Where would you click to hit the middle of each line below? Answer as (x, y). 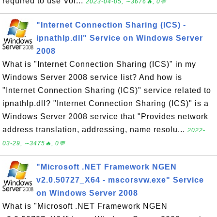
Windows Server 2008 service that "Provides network (105, 116)
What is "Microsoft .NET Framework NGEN (85, 206)
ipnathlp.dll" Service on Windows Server (120, 38)
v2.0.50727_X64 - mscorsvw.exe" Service (120, 180)
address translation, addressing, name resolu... (95, 130)
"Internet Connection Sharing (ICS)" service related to (107, 90)
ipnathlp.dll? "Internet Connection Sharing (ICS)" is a (106, 103)
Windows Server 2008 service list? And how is (92, 77)
